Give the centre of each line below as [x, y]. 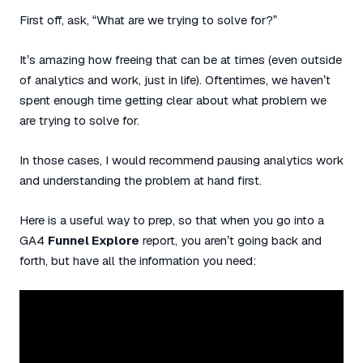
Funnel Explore [94, 240]
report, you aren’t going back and [231, 240]
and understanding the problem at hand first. [141, 180]
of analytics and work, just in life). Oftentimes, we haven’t [175, 80]
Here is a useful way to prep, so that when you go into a [172, 220]
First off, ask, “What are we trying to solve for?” [148, 20]
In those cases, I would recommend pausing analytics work [181, 160]
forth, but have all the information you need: [138, 261]
